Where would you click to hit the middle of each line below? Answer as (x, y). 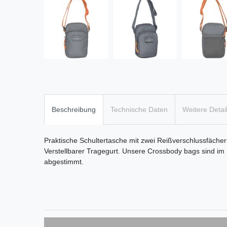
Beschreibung (74, 109)
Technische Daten (139, 109)
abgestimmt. (64, 161)
